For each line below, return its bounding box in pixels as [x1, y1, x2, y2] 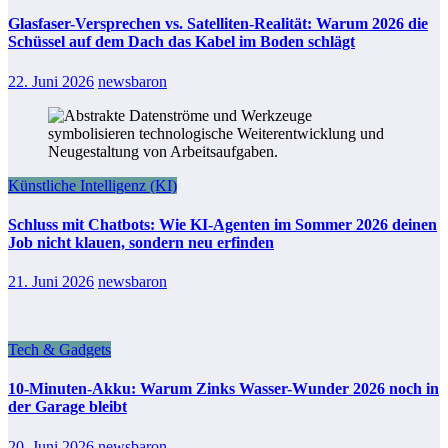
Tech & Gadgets [8, 341, 111, 359]
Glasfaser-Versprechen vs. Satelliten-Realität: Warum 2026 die [8, 15, 428, 33]
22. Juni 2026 [8, 72, 94, 90]
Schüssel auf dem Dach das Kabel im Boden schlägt [8, 33, 355, 51]
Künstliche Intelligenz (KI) [8, 176, 177, 194]
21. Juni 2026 [8, 273, 94, 291]
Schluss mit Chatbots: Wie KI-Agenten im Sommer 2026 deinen [8, 215, 437, 233]
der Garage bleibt [8, 398, 127, 416]
